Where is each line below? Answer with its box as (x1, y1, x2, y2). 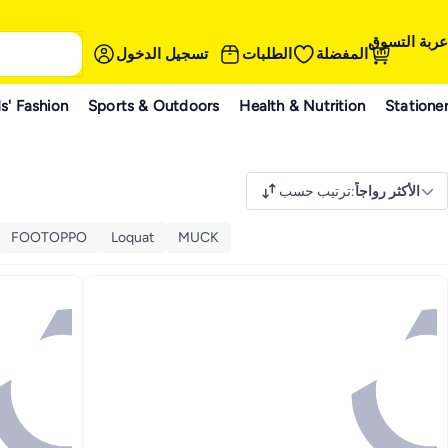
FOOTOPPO (11, 228, 87, 246)
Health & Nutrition (239, 96, 366, 115)
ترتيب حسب (279, 182, 351, 200)
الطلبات (242, 44, 292, 63)
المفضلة (316, 44, 368, 63)
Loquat (111, 228, 154, 246)
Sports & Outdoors (88, 96, 220, 115)
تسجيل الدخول (116, 44, 208, 63)
